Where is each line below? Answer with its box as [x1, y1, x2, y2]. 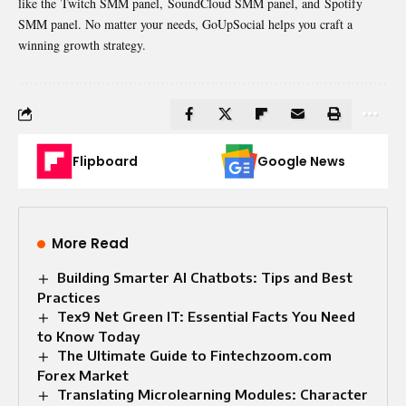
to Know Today [37, 327, 140, 344]
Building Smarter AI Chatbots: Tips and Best [57, 268, 353, 285]
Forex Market [37, 366, 129, 383]
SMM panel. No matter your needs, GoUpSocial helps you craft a [18, 14, 353, 33]
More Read [52, 233, 129, 253]
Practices [37, 288, 101, 305]
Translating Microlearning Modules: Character [57, 385, 369, 402]
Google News [257, 151, 345, 170]
